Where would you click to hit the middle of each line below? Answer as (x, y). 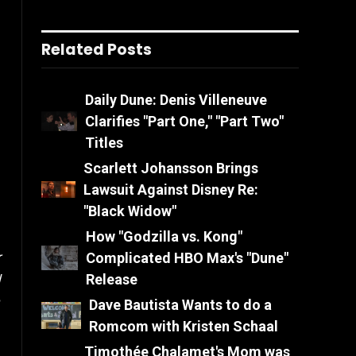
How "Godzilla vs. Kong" (164, 236)
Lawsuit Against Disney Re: (171, 190)
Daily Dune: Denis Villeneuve (176, 100)
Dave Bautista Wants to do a (181, 305)
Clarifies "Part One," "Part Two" (185, 121)
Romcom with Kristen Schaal (184, 326)
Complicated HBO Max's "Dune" (187, 258)
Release (111, 279)
